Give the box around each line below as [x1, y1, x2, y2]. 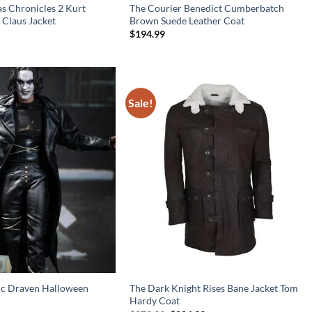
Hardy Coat [129, 295, 180, 307]
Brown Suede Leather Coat [129, 14, 244, 26]
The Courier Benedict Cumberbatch [129, 1, 284, 14]
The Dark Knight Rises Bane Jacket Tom [129, 282, 298, 295]
